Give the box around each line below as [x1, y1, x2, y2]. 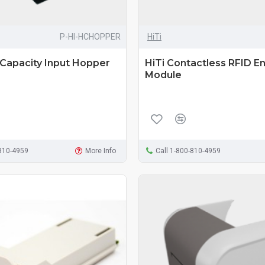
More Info [85, 146, 117, 155]
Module [144, 69, 182, 80]
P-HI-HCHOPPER [59, 31, 121, 41]
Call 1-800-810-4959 [155, 146, 221, 155]
